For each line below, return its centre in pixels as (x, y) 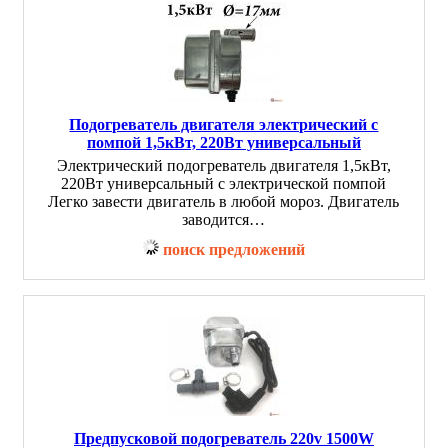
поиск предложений (234, 249)
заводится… (224, 219)
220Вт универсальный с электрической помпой (224, 183)
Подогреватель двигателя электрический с (224, 124)
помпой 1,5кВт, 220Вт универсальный (224, 142)
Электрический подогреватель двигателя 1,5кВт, (224, 165)
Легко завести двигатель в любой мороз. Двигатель (224, 201)
